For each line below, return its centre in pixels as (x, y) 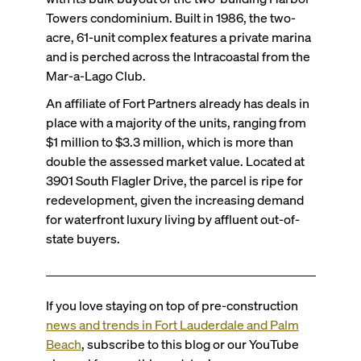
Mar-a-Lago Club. (95, 76)
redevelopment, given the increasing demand (174, 200)
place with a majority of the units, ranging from (176, 122)
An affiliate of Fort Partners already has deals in (177, 103)
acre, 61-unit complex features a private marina (178, 37)
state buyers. (83, 239)
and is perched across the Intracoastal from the (178, 56)
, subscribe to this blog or (153, 344)
